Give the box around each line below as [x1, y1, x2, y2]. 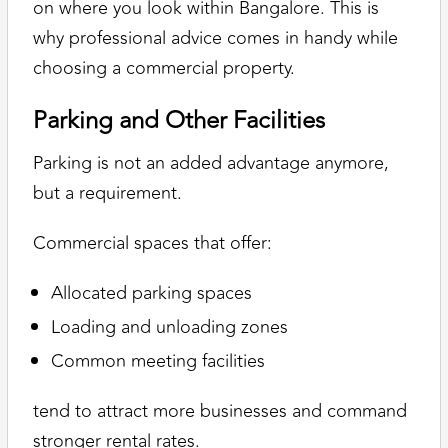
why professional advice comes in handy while [33, 23, 399, 52]
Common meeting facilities [51, 346, 266, 375]
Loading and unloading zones [51, 312, 289, 341]
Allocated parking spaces [51, 278, 253, 307]
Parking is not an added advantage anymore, [33, 148, 390, 177]
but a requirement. [33, 178, 183, 207]
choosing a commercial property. [33, 53, 296, 82]
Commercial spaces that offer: [33, 228, 273, 257]
